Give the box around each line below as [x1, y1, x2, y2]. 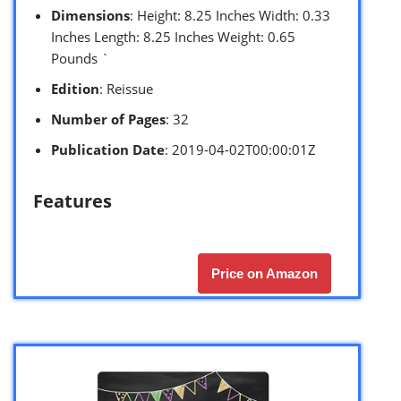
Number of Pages [51, 109, 166, 128]
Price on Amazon [211, 265, 318, 281]
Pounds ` [51, 48, 109, 67]
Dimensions [51, 5, 130, 24]
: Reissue [99, 79, 153, 98]
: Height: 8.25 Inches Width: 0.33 [130, 5, 330, 24]
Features [33, 188, 112, 213]
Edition [51, 79, 99, 98]
